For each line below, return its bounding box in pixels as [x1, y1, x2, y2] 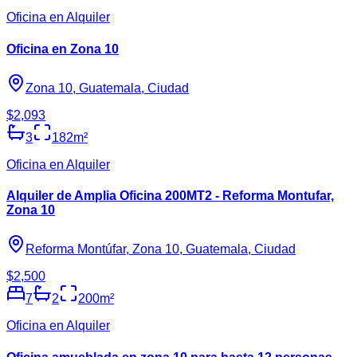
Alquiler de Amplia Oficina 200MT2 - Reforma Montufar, [6, 189, 334, 203]
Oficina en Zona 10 [6, 41, 119, 56]
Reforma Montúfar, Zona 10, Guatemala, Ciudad [25, 242, 296, 257]
